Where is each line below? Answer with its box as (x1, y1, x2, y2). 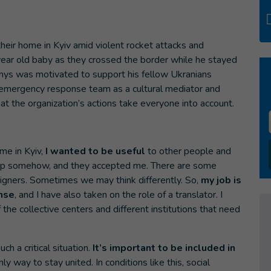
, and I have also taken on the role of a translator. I (15, 188, 223, 201)
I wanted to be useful (43, 145, 148, 158)
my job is (198, 174, 241, 187)
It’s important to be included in (90, 241, 235, 255)
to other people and (148, 145, 231, 158)
